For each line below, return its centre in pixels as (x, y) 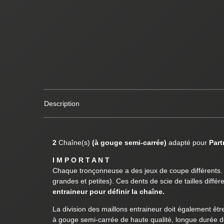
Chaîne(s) (74, 142)
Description (62, 103)
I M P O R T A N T (81, 160)
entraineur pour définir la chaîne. (108, 191)
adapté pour (187, 142)
